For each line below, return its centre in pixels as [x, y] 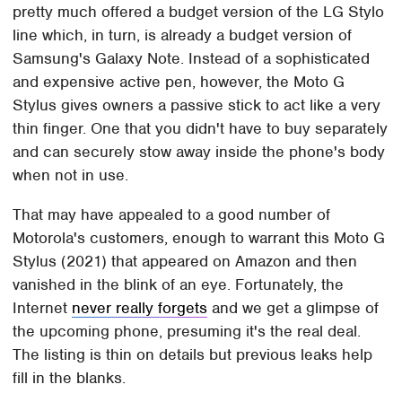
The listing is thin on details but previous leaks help [193, 354]
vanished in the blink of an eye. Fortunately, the [179, 284]
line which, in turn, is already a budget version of [183, 35]
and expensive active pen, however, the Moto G [179, 81]
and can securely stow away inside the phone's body [199, 151]
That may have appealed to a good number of [172, 214]
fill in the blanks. [70, 377]
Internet [43, 307]
